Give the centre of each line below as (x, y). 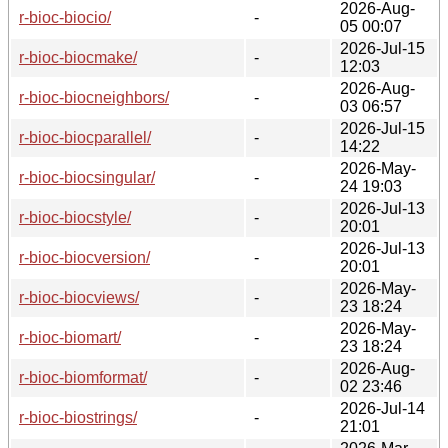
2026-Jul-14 (382, 408)
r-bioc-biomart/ (70, 337)
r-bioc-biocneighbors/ (94, 97)
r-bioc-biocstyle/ (75, 217)
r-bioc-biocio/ (65, 17)
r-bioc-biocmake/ (78, 57)
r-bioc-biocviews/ (79, 297)
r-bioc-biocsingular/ (87, 177)
